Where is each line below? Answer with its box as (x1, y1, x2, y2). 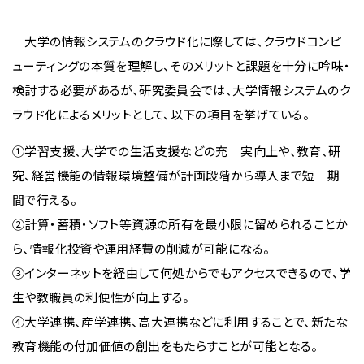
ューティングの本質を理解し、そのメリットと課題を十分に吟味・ (12, 57, 351, 74)
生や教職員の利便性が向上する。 (12, 288, 190, 305)
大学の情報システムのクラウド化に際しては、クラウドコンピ (12, 32, 341, 50)
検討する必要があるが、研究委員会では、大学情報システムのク (12, 81, 350, 98)
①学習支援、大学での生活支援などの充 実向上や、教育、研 (12, 142, 341, 159)
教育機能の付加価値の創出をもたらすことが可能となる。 (12, 337, 318, 354)
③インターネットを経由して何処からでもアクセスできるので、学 (12, 264, 352, 281)
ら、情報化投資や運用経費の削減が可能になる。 (12, 240, 271, 257)
